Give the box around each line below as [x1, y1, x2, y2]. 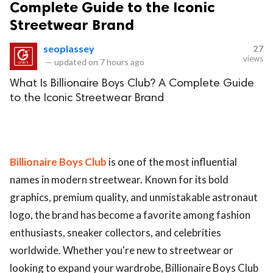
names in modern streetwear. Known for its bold [10, 173, 229, 186]
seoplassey [43, 42, 94, 54]
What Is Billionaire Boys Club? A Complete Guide [10, 77, 254, 90]
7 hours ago [100, 56, 144, 67]
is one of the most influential [107, 155, 237, 169]
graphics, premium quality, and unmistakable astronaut [10, 191, 258, 204]
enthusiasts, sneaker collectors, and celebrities [10, 226, 221, 239]
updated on [52, 56, 100, 67]
